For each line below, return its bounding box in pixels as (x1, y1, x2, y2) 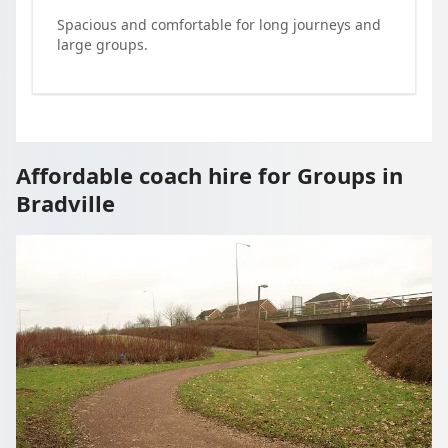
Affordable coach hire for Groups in (16, 159, 403, 190)
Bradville (16, 187, 115, 218)
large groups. (57, 34, 148, 54)
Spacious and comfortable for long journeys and (57, 14, 381, 34)
